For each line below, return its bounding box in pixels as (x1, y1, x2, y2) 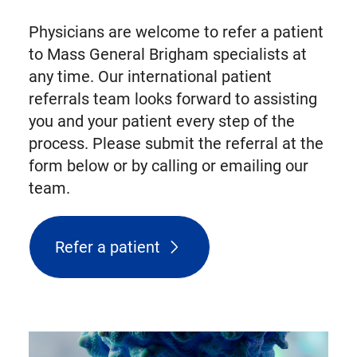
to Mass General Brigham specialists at (28, 45, 307, 65)
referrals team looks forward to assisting (28, 89, 317, 109)
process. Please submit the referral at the (28, 134, 324, 154)
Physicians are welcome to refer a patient (28, 22, 324, 42)
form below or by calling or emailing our (28, 156, 308, 176)
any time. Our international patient (28, 67, 272, 87)
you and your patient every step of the (28, 112, 295, 131)
